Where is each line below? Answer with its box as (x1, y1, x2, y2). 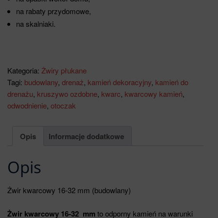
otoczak (51, 100, 76, 111)
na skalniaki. (16, 18, 55, 29)
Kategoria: (7, 65, 41, 76)
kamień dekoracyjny (88, 77, 151, 88)
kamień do (155, 77, 188, 88)
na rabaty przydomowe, (16, 6, 91, 17)
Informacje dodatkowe (49, 130, 124, 142)
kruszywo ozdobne (37, 89, 97, 99)
